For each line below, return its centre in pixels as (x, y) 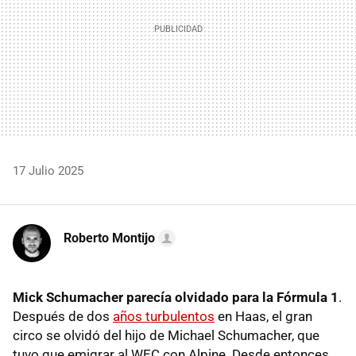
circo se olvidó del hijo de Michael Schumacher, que (166, 335)
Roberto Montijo (109, 238)
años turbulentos (164, 316)
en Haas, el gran (263, 316)
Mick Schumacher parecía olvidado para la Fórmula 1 (176, 297)
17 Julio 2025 (48, 170)
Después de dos (63, 316)
